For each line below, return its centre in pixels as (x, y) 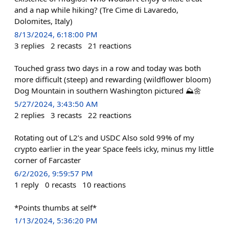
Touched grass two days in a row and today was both (108, 68)
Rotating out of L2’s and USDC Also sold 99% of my (104, 138)
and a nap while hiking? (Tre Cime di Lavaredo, (96, 9)
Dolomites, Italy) (43, 21)
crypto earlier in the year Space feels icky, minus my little (114, 149)
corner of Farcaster (48, 160)
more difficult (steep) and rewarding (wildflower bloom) (113, 79)
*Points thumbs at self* (55, 207)
